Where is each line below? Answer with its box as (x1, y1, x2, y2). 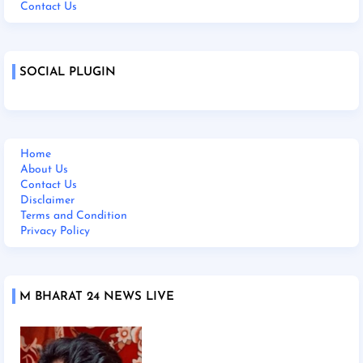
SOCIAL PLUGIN (19, 66, 116, 79)
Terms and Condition (20, 209, 127, 222)
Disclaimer (20, 194, 75, 207)
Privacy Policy (20, 224, 90, 237)
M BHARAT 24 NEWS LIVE (19, 290, 174, 303)
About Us (20, 163, 68, 176)
